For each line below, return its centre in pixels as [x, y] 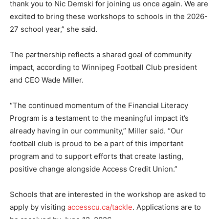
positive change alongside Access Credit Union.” [94, 169]
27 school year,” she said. [54, 29]
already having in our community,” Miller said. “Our [97, 131]
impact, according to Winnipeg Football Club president [103, 67]
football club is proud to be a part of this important [97, 143]
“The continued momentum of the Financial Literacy [99, 105]
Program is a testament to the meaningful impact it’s [99, 118]
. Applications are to [167, 207]
